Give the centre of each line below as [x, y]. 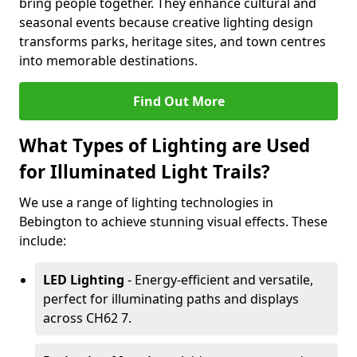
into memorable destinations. [108, 61]
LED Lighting [84, 280]
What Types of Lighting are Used [165, 145]
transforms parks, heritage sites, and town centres [173, 41]
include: [43, 241]
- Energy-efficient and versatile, [219, 280]
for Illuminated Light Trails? [145, 172]
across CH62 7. [87, 318]
